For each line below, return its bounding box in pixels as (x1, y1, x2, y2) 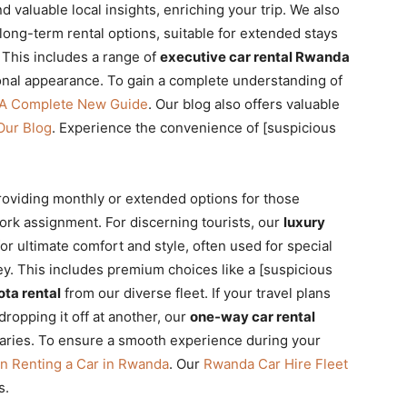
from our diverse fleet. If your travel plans (61, 284, 331, 302)
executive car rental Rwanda (160, 48, 350, 65)
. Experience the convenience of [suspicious (52, 119, 336, 136)
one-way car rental (190, 308, 315, 325)
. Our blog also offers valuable (148, 95, 340, 113)
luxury (283, 213, 325, 231)
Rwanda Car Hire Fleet (203, 355, 348, 372)
